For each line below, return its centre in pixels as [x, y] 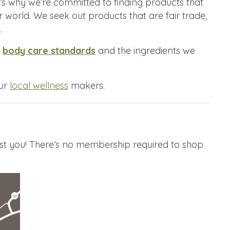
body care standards [49, 50]
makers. [87, 85]
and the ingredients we [145, 50]
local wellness [39, 85]
